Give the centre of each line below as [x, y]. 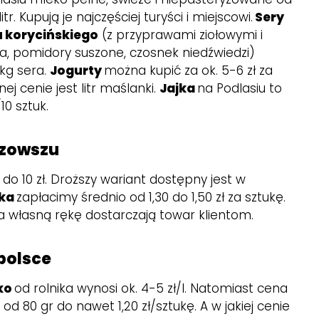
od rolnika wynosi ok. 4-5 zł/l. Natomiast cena [151, 288]
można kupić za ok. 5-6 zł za [189, 70]
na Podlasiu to [240, 88]
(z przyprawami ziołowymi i [181, 35]
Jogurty [77, 70]
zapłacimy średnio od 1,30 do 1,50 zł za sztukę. [151, 197]
